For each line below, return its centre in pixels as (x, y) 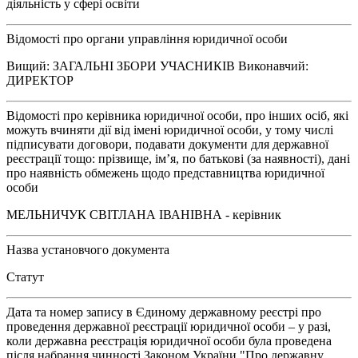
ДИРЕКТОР (40, 80)
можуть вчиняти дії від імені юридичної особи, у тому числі (170, 129)
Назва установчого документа (88, 249)
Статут (25, 276)
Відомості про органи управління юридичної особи (147, 38)
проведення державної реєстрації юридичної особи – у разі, (169, 326)
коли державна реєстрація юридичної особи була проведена (169, 340)
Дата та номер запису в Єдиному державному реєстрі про (164, 312)
